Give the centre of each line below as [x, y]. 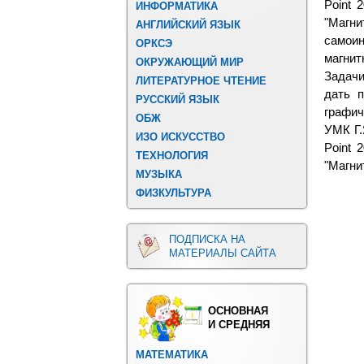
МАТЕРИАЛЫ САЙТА [223, 253]
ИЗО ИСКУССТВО [180, 137]
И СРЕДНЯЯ [239, 325]
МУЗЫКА [159, 174]
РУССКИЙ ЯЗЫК [178, 100]
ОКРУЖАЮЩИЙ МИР [190, 62]
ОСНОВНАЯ [238, 311]
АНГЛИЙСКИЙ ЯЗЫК [188, 25]
